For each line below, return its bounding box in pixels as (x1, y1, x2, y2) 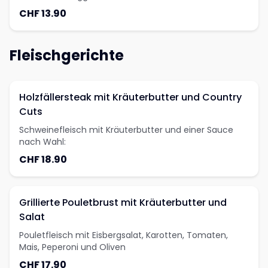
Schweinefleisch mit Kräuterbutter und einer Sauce (19, 124, 233, 136)
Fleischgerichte (10, 45, 124, 65)
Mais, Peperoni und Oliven (19, 241, 126, 253)
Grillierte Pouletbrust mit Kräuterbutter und (19, 196, 227, 209)
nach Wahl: (19, 136, 66, 148)
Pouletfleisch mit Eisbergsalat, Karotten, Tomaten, (19, 229, 228, 241)
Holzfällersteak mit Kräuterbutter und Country (19, 90, 242, 104)
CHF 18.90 (19, 153, 67, 166)
